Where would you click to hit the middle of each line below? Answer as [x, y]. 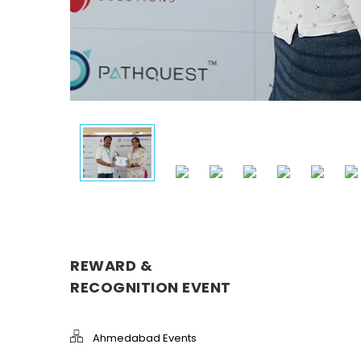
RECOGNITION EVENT [151, 288]
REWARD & [111, 266]
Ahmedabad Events [145, 338]
